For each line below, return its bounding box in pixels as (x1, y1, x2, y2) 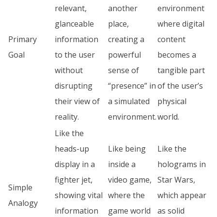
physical (157, 96, 186, 107)
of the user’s (157, 80, 203, 91)
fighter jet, (55, 174, 93, 185)
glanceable (55, 18, 94, 29)
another (108, 3, 138, 14)
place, (108, 18, 129, 29)
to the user (55, 49, 95, 60)
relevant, (55, 3, 87, 14)
